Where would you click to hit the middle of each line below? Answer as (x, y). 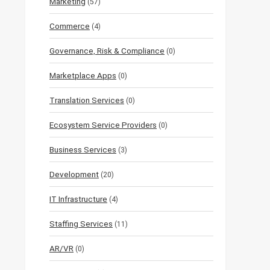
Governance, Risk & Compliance (107, 51)
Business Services (83, 150)
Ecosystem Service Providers (103, 125)
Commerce (70, 26)
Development (74, 174)
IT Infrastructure (78, 199)
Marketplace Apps (83, 76)
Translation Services (87, 100)
